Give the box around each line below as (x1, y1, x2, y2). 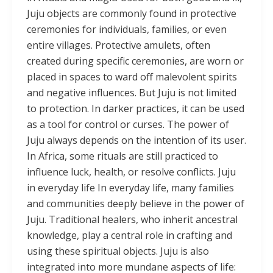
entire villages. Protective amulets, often (27, 38, 210, 52)
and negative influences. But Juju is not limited (27, 86, 236, 100)
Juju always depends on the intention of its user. (27, 133, 246, 147)
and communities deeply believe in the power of (27, 197, 244, 211)
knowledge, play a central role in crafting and (27, 229, 232, 243)
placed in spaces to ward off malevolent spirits (27, 70, 237, 84)
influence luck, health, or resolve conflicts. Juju (27, 165, 236, 179)
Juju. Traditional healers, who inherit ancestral (27, 213, 238, 227)
